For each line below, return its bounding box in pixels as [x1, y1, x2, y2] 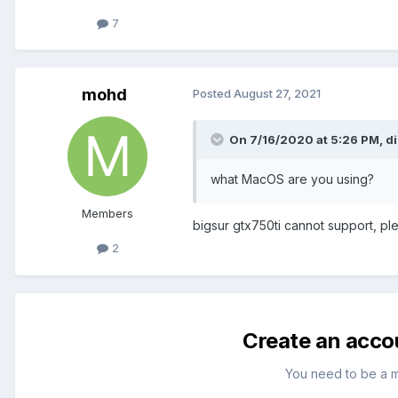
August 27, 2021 [234, 86, 321, 101]
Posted [193, 86, 234, 101]
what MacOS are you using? [211, 171, 374, 187]
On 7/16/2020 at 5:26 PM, [229, 132, 386, 147]
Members [82, 206, 133, 221]
